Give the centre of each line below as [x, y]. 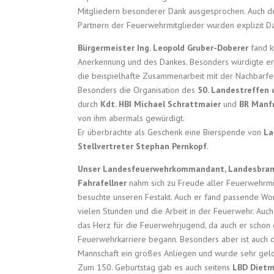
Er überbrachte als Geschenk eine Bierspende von [171, 132]
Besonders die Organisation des [138, 90]
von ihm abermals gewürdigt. [131, 118]
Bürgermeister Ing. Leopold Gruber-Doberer [163, 48]
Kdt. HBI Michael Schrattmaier [161, 104]
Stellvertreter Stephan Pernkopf [142, 146]
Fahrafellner [103, 183]
